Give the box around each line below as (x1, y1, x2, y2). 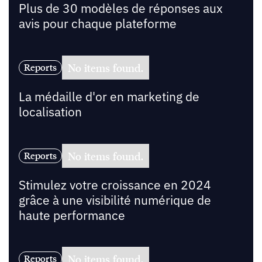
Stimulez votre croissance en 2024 (18, 177, 211, 193)
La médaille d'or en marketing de (18, 88, 199, 105)
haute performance (18, 207, 125, 223)
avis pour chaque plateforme (18, 16, 177, 32)
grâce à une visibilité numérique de (18, 192, 211, 208)
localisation (18, 104, 82, 120)
